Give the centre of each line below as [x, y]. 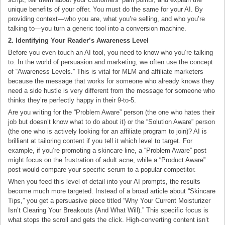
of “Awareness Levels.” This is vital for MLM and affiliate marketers [106, 71]
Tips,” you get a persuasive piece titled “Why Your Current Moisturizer [109, 201]
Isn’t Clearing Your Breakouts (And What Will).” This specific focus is [108, 210]
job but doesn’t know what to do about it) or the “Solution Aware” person [112, 122]
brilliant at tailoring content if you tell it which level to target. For [100, 141]
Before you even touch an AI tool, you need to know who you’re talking [111, 52]
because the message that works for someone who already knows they [111, 81]
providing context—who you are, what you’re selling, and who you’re [107, 19]
